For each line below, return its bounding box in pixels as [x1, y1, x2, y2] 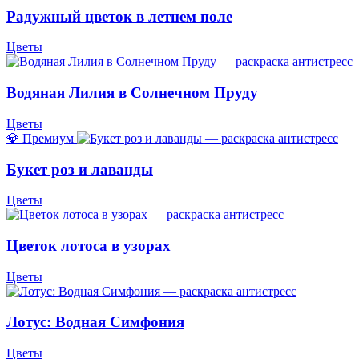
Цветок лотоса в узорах [6, 236, 171, 254]
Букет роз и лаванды [6, 160, 153, 178]
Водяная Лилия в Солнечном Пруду [6, 84, 258, 102]
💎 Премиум [6, 131, 74, 145]
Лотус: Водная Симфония [6, 313, 184, 331]
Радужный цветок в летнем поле [6, 7, 232, 25]
